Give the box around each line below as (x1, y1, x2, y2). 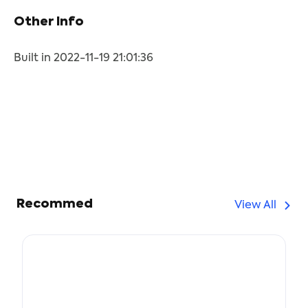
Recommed (16, 198, 93, 210)
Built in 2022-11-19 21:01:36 (14, 53, 153, 64)
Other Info (14, 16, 84, 28)
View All (234, 200, 276, 211)
